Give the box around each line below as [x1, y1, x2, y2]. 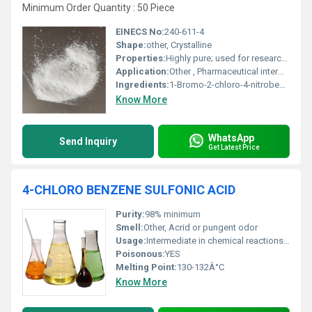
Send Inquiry [59, 136, 117, 147]
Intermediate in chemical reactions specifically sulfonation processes [146, 235, 283, 246]
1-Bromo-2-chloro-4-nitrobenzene [169, 79, 279, 90]
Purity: [116, 209, 145, 219]
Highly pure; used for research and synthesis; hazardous [166, 53, 281, 63]
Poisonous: [116, 249, 165, 259]
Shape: [116, 40, 146, 50]
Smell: [116, 222, 143, 233]
